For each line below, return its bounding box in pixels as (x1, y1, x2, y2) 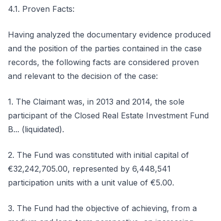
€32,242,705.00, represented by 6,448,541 (8, 164, 171, 174)
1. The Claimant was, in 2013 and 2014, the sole (8, 97, 184, 107)
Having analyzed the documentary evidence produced (8, 30, 211, 39)
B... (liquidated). (8, 124, 64, 134)
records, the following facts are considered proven (8, 57, 199, 67)
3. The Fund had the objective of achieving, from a (8, 203, 197, 213)
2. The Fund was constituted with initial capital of (8, 150, 189, 160)
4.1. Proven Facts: (8, 4, 74, 14)
